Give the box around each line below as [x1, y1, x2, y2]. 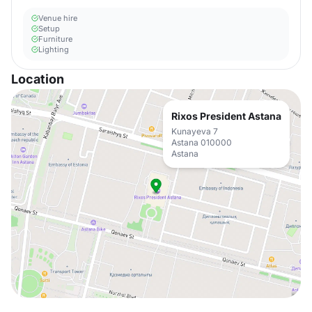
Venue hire [38, 13, 77, 23]
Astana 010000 [171, 137, 232, 148]
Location [11, 72, 64, 86]
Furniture [38, 34, 72, 44]
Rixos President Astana [171, 110, 281, 122]
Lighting [38, 45, 69, 54]
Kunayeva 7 [171, 126, 218, 136]
